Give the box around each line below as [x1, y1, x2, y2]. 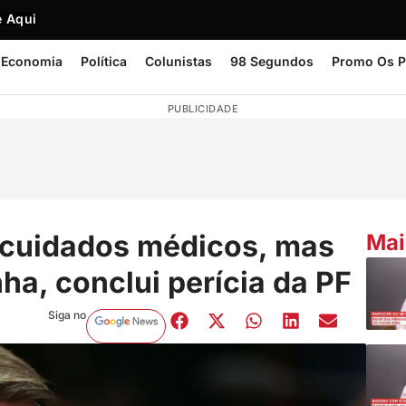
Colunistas [145, 53, 212, 69]
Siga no [47, 307, 86, 322]
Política [81, 53, 127, 69]
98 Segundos [230, 53, 314, 69]
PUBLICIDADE [167, 102, 239, 115]
